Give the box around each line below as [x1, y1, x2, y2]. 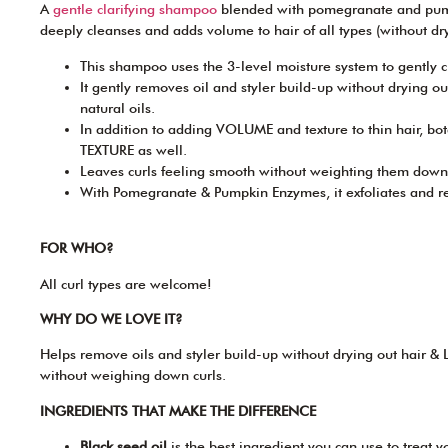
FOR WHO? [40, 240, 114, 257]
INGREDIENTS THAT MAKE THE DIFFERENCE [40, 402, 316, 419]
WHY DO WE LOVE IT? [40, 310, 183, 327]
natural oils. [80, 99, 155, 116]
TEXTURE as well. [80, 141, 187, 158]
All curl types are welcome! [40, 275, 212, 292]
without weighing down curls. [40, 367, 226, 384]
